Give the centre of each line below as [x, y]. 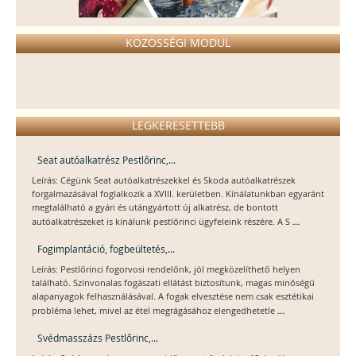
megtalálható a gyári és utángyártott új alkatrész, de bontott [155, 207]
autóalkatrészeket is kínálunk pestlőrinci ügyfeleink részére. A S [162, 221]
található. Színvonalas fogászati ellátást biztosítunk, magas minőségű [173, 282]
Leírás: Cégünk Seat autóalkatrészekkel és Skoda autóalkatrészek [164, 180]
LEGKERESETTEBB [178, 125]
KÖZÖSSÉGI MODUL [178, 42]
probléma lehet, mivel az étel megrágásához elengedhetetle [155, 310]
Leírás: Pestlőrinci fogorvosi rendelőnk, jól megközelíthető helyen [166, 269]
